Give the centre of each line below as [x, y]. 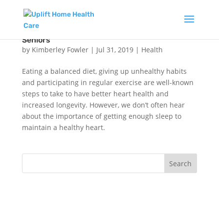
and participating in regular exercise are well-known [108, 82]
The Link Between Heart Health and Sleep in [104, 32]
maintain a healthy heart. [63, 127]
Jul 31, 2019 [115, 50]
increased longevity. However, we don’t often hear [103, 105]
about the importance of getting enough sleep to [101, 116]
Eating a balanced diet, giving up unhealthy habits [104, 71]
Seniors [36, 40]
